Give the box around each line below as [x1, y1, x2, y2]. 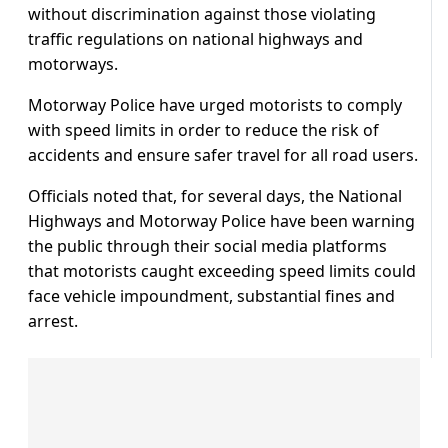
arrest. [28, 310, 78, 333]
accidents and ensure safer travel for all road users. [28, 144, 418, 167]
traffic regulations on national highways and [28, 28, 363, 51]
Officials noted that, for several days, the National [28, 185, 402, 208]
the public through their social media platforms [28, 235, 387, 258]
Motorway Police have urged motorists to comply [28, 94, 402, 117]
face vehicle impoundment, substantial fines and [28, 285, 395, 308]
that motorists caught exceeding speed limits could [28, 260, 416, 283]
